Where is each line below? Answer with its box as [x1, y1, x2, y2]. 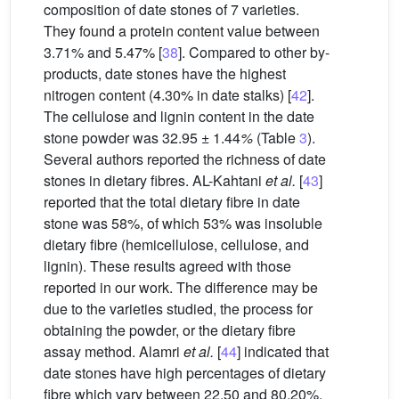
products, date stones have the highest [44, 63, 286, 84]
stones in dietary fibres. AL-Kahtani [44, 170, 265, 191]
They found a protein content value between [44, 20, 320, 41]
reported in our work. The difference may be [44, 277, 318, 297]
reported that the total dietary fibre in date [44, 191, 300, 212]
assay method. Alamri [44, 341, 183, 362]
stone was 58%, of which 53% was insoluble [44, 213, 322, 233]
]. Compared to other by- [178, 42, 330, 62]
